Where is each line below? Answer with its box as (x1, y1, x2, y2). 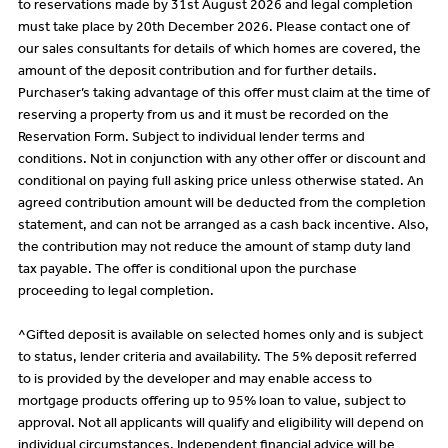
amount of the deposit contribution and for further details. (17, 65, 377, 80)
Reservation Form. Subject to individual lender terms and (17, 131, 365, 146)
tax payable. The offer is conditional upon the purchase (17, 263, 357, 278)
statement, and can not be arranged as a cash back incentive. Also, (17, 219, 429, 234)
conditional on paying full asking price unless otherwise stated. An (17, 175, 424, 190)
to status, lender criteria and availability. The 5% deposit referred (17, 351, 417, 366)
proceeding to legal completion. (17, 285, 214, 300)
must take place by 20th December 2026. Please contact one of (17, 21, 410, 36)
